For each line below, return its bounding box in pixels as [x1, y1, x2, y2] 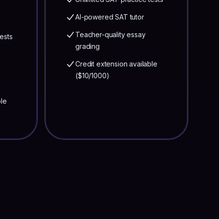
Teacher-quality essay [75, 30, 146, 39]
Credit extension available [75, 60, 157, 68]
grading [75, 42, 100, 50]
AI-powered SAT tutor [75, 13, 144, 21]
